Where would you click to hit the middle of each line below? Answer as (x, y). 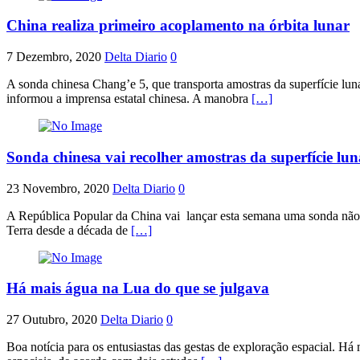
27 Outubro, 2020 (52, 320)
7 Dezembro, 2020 (54, 57)
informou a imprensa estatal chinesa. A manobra (129, 99)
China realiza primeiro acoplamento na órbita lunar (178, 26)
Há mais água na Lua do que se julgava (138, 288)
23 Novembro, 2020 (58, 188)
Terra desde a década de (69, 230)
